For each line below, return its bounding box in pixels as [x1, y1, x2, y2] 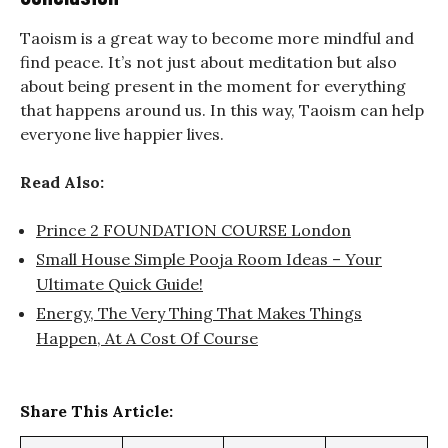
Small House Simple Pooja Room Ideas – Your [36, 249, 382, 270]
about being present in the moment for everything [20, 76, 406, 97]
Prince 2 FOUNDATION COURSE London [36, 220, 351, 241]
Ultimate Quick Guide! [36, 274, 203, 295]
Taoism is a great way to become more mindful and [20, 28, 414, 49]
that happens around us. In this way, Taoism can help [20, 100, 424, 121]
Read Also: [20, 172, 104, 193]
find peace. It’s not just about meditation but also [20, 52, 397, 73]
